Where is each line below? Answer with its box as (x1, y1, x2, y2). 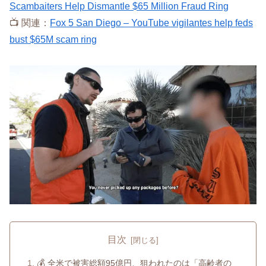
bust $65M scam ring (9, 34, 97, 45)
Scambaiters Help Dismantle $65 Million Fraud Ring (9, 1, 229, 12)
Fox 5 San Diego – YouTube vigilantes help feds (50, 18, 253, 28)
